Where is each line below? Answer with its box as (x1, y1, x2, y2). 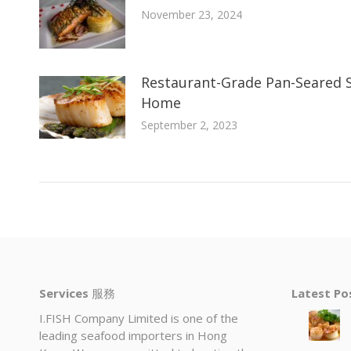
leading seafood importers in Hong (39, 327, 227, 343)
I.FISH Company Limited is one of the (39, 309, 238, 326)
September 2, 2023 (141, 117, 237, 132)
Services (39, 284, 89, 301)
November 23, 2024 (141, 6, 242, 22)
